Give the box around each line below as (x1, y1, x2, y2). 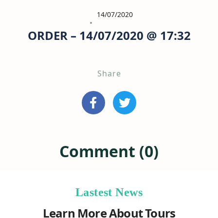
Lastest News (75, 186, 143, 199)
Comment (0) (59, 141, 159, 162)
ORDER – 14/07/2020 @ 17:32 (27, 27, 191, 43)
